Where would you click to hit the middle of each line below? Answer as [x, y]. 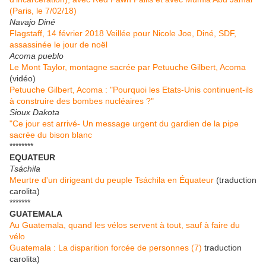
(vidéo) [23, 79]
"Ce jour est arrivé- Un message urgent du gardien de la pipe [124, 124]
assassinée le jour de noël [58, 45]
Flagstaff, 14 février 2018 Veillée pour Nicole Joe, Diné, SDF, [123, 34]
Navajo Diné [32, 22]
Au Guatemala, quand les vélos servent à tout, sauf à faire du [125, 225]
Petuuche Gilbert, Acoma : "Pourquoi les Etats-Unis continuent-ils [131, 90]
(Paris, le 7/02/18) [43, 11]
